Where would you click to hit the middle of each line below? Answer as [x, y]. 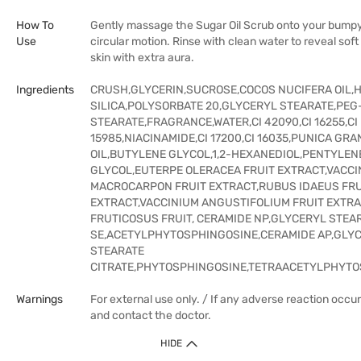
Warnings [39, 299]
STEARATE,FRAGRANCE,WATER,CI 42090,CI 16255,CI [224, 122]
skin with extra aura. [142, 58]
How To [35, 25]
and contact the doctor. [151, 315]
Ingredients [45, 90]
